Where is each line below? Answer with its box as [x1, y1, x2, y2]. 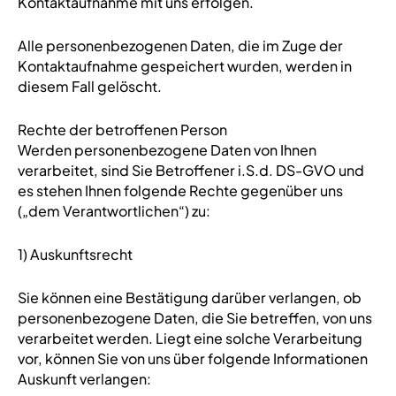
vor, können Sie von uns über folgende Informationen [17, 349, 368, 368]
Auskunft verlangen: [17, 369, 151, 388]
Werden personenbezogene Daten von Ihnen [17, 141, 316, 159]
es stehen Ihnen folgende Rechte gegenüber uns [17, 181, 343, 200]
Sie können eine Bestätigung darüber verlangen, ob [17, 288, 362, 307]
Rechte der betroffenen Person [17, 120, 227, 139]
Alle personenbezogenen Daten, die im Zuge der [17, 36, 343, 55]
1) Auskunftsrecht [17, 245, 133, 263]
